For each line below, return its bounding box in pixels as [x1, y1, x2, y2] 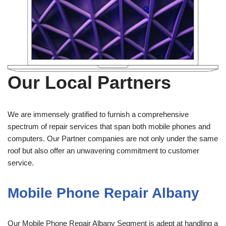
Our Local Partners [8, 72, 171, 93]
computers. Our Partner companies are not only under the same [8, 134, 218, 143]
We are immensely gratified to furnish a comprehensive [8, 109, 189, 119]
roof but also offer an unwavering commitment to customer [8, 146, 199, 155]
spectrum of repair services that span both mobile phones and [8, 122, 210, 131]
